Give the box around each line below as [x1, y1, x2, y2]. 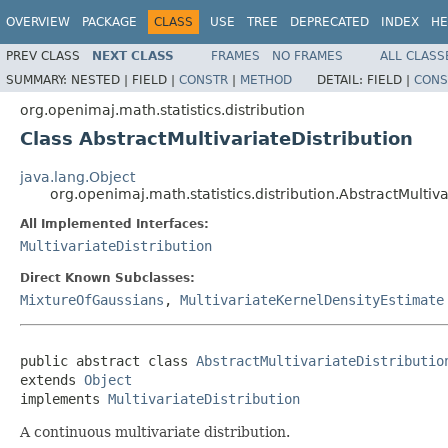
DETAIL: [317, 72, 367, 87]
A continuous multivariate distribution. [20, 423, 290, 440]
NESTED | [71, 72, 132, 87]
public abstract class [20, 352, 196, 369]
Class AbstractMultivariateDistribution [20, 127, 413, 149]
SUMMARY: [6, 72, 71, 87]
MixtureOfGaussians [20, 291, 164, 308]
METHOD [240, 72, 292, 87]
